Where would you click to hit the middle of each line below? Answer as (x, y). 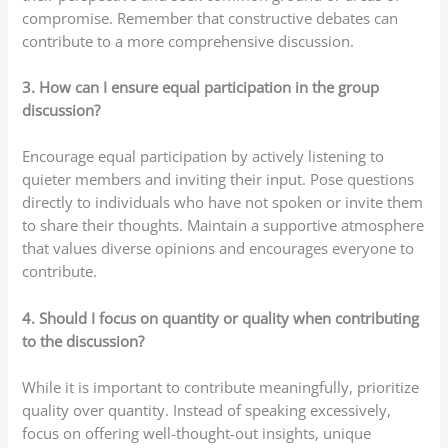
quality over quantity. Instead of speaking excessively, (207, 410)
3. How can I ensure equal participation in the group (201, 87)
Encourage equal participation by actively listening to (203, 156)
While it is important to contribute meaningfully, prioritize (221, 387)
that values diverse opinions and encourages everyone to (218, 248)
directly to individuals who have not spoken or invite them (223, 202)
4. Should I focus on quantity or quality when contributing (221, 317)
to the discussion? (83, 340)
